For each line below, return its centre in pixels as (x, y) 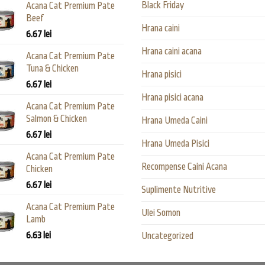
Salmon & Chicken (56, 119)
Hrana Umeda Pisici (175, 144)
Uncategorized (167, 236)
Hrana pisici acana (172, 98)
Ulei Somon (161, 213)
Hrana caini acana (172, 52)
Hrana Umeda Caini (174, 121)
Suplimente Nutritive (179, 190)
